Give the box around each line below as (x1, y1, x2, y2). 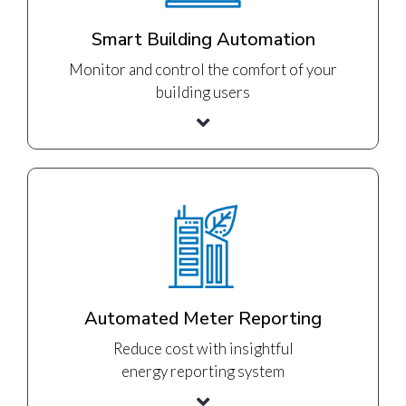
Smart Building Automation (91, 27, 315, 53)
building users (156, 82, 250, 102)
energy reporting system (121, 362, 285, 382)
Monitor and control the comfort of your (69, 60, 337, 80)
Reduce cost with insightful (112, 339, 294, 359)
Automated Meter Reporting (84, 306, 322, 332)
